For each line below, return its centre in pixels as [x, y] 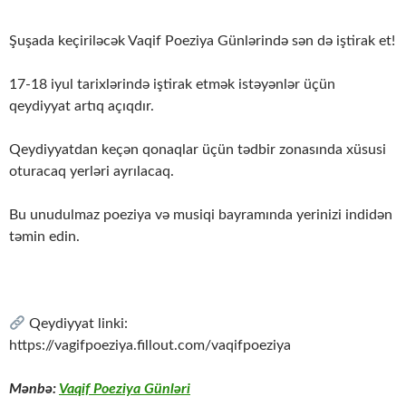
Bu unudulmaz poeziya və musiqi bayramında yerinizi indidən [201, 215]
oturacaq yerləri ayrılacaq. [92, 172]
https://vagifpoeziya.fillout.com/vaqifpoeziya [150, 346]
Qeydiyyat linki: [77, 324]
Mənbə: [34, 389]
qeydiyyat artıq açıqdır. [82, 106]
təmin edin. [44, 237]
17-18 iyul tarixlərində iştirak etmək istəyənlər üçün [172, 85]
